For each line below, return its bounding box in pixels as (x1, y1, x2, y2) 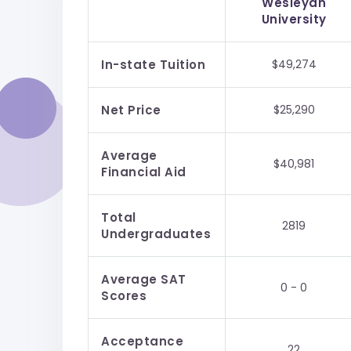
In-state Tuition (101, 56, 206, 73)
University (261, 11, 327, 27)
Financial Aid (101, 164, 186, 180)
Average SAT (101, 271, 186, 288)
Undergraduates (101, 226, 212, 242)
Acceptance (101, 333, 184, 349)
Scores (101, 288, 147, 304)
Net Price (101, 102, 161, 118)
